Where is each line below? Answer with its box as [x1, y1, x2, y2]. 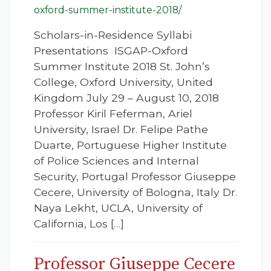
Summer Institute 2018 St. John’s [34, 60, 210, 73]
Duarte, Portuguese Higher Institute [34, 139, 227, 152]
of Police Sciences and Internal [34, 154, 199, 168]
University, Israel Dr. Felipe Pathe [34, 123, 208, 136]
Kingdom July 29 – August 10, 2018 [34, 91, 219, 105]
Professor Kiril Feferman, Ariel [34, 107, 192, 120]
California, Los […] [34, 217, 124, 230]
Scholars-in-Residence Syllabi [34, 28, 192, 42]
